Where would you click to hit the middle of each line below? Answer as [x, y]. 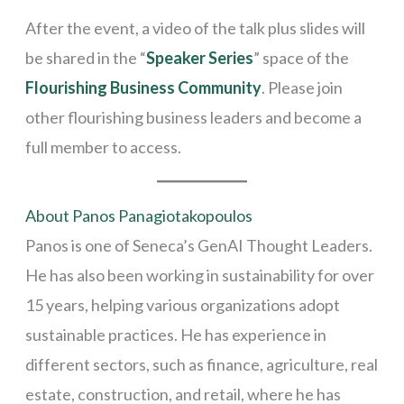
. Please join [302, 87]
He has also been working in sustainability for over [199, 275]
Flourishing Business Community [143, 87]
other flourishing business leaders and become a [193, 117]
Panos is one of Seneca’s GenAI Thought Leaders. [198, 245]
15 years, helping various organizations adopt [182, 304]
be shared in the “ [85, 57]
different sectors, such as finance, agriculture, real [201, 364]
